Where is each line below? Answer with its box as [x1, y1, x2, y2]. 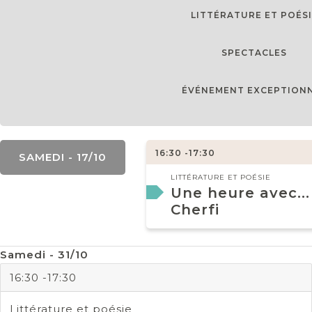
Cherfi [171, 201, 219, 218]
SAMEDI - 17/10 [19, 150, 107, 164]
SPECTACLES [221, 47, 287, 58]
